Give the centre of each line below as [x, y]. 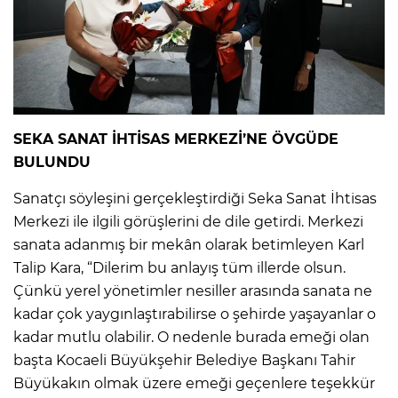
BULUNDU [52, 162]
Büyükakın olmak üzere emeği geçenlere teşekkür [194, 383]
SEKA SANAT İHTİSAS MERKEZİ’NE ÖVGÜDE [176, 139]
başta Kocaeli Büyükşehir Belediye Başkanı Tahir [184, 360]
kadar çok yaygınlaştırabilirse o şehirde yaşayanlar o [195, 314]
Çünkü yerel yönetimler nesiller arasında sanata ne [193, 291]
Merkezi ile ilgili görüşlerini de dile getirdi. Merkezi [188, 221]
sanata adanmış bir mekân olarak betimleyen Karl [189, 244]
